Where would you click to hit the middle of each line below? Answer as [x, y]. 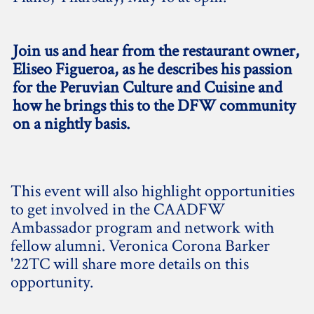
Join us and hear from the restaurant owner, [156, 50]
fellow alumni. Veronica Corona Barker [140, 246]
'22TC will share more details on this [130, 264]
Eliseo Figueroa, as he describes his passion [152, 69]
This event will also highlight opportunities [152, 191]
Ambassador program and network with [142, 227]
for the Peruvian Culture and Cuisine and [148, 87]
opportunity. [52, 282]
